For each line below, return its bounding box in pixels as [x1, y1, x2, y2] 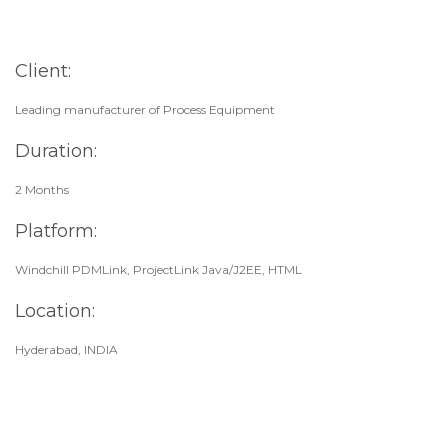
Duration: [15, 140, 97, 163]
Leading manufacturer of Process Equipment [15, 102, 275, 118]
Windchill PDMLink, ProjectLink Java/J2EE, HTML [15, 262, 302, 278]
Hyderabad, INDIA [15, 342, 118, 358]
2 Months [15, 182, 69, 198]
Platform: [15, 220, 97, 243]
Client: [15, 60, 71, 83]
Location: [15, 300, 95, 323]
